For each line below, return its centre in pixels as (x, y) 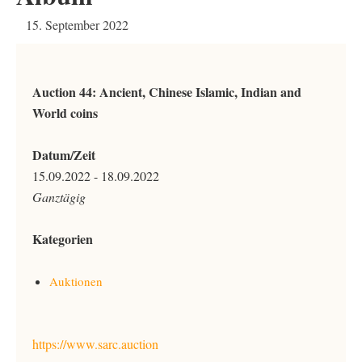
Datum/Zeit (64, 155)
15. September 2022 (77, 25)
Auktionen (76, 281)
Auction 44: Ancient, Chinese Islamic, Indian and (167, 92)
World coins (65, 113)
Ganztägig (59, 197)
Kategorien (63, 239)
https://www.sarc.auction (95, 344)
